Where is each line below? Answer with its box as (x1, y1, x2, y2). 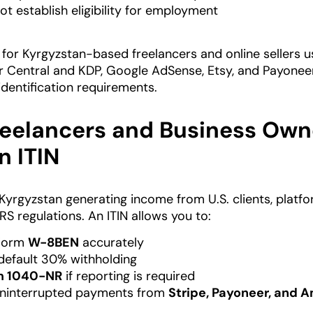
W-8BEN (28, 234, 79, 252)
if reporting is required (62, 268, 195, 285)
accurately (79, 234, 144, 252)
